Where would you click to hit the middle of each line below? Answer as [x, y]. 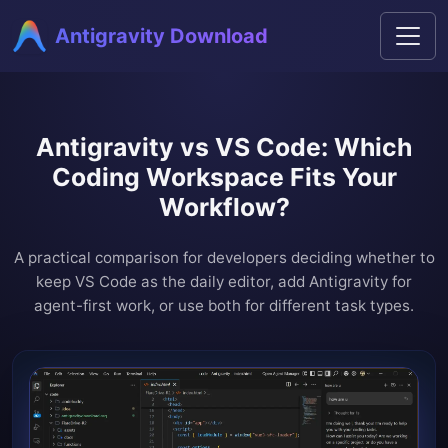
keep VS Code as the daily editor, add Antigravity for [224, 281]
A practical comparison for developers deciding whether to [224, 257]
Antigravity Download [161, 36]
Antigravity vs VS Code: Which [224, 147]
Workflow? [224, 207]
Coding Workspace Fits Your [224, 177]
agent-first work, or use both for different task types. [224, 305]
